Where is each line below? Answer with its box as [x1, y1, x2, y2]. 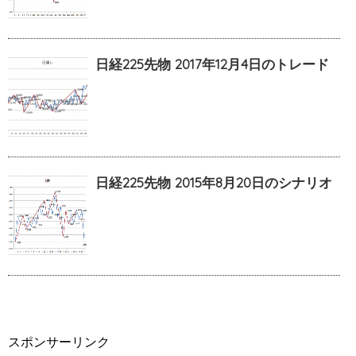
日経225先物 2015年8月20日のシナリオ [95, 174, 332, 192]
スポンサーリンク [8, 334, 110, 350]
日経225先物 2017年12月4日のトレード [95, 56, 329, 73]
